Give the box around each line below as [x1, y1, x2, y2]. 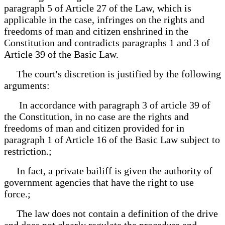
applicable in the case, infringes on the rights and [4, 14, 204, 25]
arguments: [4, 79, 50, 91]
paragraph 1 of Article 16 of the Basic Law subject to [4, 134, 220, 145]
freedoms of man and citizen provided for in [4, 122, 184, 134]
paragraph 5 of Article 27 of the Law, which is [4, 2, 191, 14]
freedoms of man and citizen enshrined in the [4, 25, 188, 37]
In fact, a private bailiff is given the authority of [4, 165, 212, 176]
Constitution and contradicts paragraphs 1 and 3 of [4, 37, 210, 48]
